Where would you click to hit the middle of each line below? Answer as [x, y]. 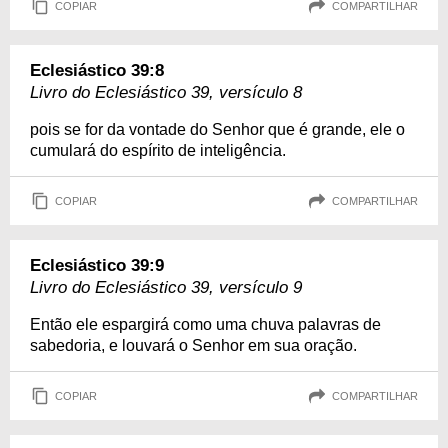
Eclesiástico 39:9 [97, 265]
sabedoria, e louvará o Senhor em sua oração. [193, 345]
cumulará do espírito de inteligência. [158, 150]
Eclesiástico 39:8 [97, 70]
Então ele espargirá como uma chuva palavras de [205, 324]
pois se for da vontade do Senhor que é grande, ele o [217, 129]
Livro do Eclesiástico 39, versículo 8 [166, 92]
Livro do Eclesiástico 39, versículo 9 [166, 287]
